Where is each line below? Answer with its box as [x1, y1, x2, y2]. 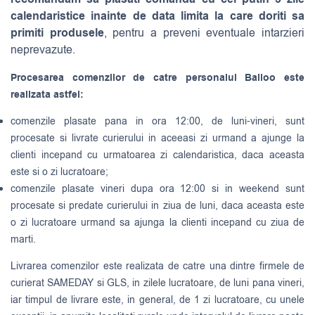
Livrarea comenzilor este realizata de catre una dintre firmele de [11, 259, 304, 274]
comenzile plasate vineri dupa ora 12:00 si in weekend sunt [11, 182, 304, 196]
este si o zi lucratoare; [11, 165, 108, 179]
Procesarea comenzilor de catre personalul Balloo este [11, 71, 304, 86]
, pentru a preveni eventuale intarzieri [103, 25, 305, 41]
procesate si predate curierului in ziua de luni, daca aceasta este [11, 199, 304, 213]
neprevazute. [11, 41, 75, 58]
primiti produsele [11, 24, 104, 41]
